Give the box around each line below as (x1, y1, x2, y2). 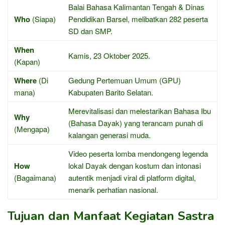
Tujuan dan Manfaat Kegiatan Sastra (8, 207, 214, 224)
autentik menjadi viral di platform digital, (68, 172, 196, 183)
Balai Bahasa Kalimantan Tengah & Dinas (68, 1, 204, 12)
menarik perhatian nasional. (68, 184, 158, 195)
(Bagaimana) (14, 172, 56, 183)
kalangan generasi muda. (68, 129, 151, 140)
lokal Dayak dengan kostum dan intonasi (68, 160, 201, 171)
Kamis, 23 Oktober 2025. (68, 50, 150, 61)
